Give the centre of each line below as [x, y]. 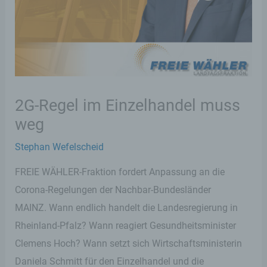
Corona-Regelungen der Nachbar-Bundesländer [113, 190]
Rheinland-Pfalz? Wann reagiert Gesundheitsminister [126, 225]
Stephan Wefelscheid [60, 147]
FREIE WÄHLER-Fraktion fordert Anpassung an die [120, 172]
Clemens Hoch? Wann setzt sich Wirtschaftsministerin [129, 243]
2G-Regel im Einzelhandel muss [128, 105]
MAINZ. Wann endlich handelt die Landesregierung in [127, 207]
